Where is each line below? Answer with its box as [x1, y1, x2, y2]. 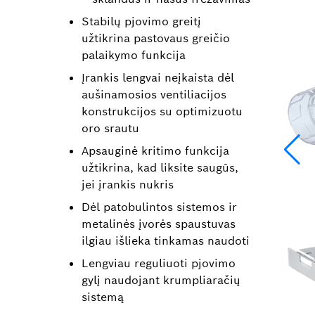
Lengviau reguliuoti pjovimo [82, 256, 236, 271]
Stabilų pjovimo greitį [82, 14, 201, 29]
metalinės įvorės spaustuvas [82, 217, 236, 231]
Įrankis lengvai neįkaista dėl [82, 70, 234, 85]
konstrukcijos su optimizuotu [82, 104, 243, 119]
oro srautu [82, 121, 139, 136]
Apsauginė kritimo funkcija [82, 143, 229, 158]
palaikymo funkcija [82, 48, 186, 63]
